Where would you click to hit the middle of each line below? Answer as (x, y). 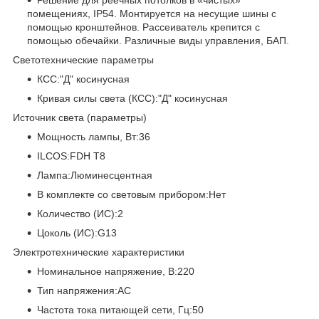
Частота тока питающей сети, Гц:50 (120, 309)
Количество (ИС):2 (80, 213)
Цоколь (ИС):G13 (77, 232)
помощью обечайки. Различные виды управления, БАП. (158, 40)
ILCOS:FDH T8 (71, 156)
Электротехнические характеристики (99, 252)
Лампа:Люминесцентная (95, 175)
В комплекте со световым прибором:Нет (131, 194)
